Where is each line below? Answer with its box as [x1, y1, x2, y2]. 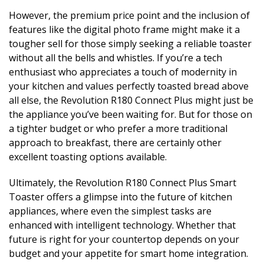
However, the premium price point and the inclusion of [9, 8, 250, 22]
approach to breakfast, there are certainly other [9, 136, 222, 149]
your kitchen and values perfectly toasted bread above [9, 79, 249, 93]
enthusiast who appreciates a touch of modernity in [9, 65, 237, 78]
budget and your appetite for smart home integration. [9, 246, 248, 260]
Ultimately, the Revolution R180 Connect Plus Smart [9, 176, 236, 189]
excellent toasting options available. [9, 150, 167, 163]
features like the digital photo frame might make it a [9, 22, 240, 36]
